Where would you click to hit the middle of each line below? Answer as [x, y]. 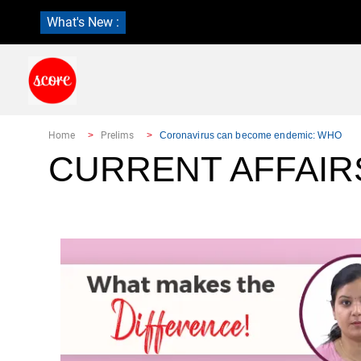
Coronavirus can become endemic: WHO [250, 135]
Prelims [117, 135]
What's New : [83, 22]
